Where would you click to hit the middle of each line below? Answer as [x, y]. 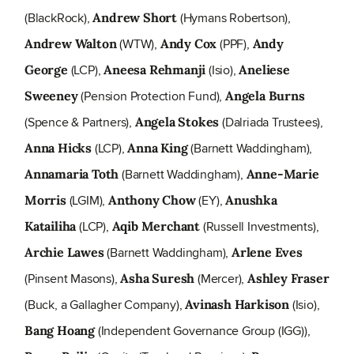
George [46, 70]
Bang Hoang [60, 331]
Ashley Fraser [288, 279]
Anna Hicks [58, 148]
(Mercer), [223, 279]
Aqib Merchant [157, 226]
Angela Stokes [177, 122]
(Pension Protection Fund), [152, 96]
